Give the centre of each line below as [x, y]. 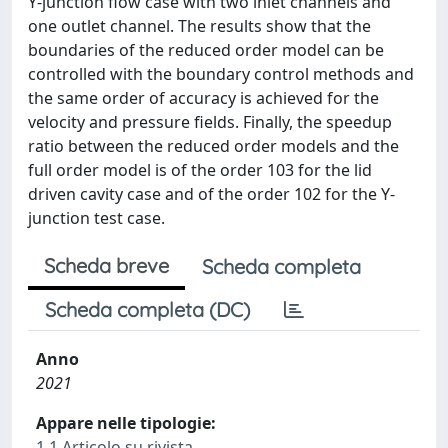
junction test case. [96, 218]
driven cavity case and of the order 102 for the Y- [211, 194]
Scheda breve [106, 265]
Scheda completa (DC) [147, 309]
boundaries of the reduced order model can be [206, 50]
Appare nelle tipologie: [126, 423]
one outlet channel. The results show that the [199, 26]
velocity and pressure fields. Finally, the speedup [210, 122]
